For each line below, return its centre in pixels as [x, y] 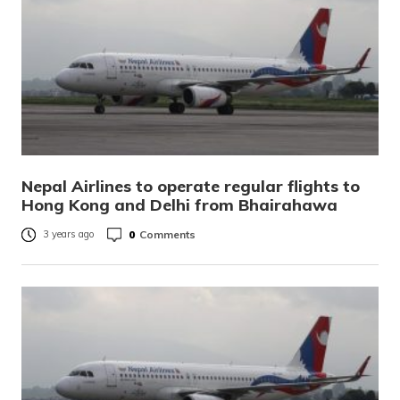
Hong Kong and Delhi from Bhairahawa [179, 205]
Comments [167, 234]
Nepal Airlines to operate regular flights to [191, 186]
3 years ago [69, 234]
